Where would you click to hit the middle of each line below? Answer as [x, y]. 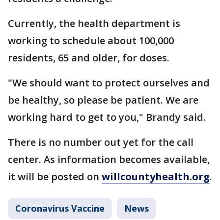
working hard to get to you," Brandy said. [107, 117]
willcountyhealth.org [156, 177]
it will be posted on [55, 177]
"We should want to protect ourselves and [109, 83]
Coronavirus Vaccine [60, 208]
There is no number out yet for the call [101, 142]
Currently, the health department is [94, 23]
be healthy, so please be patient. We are [103, 100]
